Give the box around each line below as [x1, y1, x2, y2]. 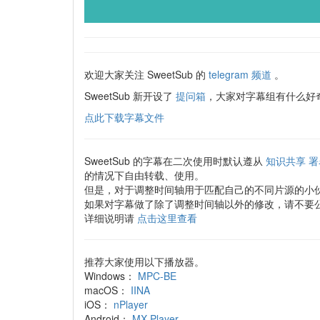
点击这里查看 [137, 211, 197, 225]
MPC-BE [138, 269, 176, 283]
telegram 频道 [209, 67, 271, 81]
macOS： [84, 283, 131, 297]
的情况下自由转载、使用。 [84, 168, 204, 182]
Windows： [84, 269, 138, 283]
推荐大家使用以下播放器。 [84, 254, 204, 269]
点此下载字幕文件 [84, 110, 164, 124]
